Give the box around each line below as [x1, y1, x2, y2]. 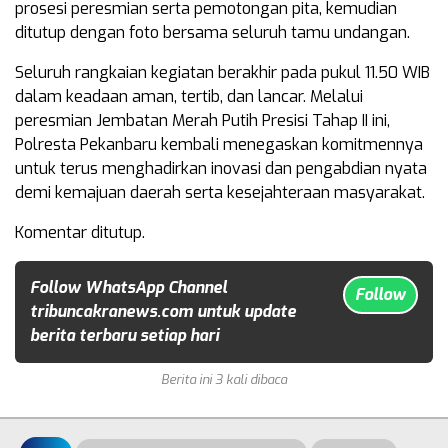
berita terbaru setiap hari [30, 324, 219, 346]
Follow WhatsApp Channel [30, 276, 227, 298]
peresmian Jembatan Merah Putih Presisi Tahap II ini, [15, 109, 390, 131]
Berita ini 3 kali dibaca [161, 370, 287, 388]
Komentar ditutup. [15, 221, 145, 243]
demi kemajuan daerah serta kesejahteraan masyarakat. [15, 181, 425, 203]
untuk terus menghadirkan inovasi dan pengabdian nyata [15, 157, 427, 179]
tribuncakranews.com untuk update [30, 300, 296, 322]
